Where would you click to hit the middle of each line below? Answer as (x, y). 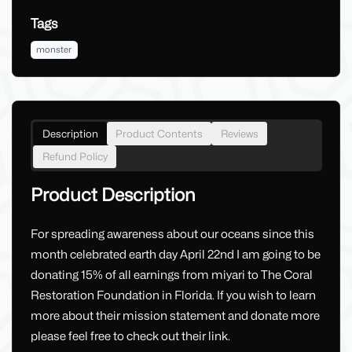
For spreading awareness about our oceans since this (172, 235)
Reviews (239, 134)
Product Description (113, 194)
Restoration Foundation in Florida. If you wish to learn (173, 296)
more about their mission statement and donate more (175, 316)
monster (54, 49)
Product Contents (159, 134)
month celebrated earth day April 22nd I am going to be (175, 255)
